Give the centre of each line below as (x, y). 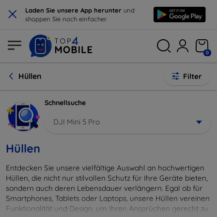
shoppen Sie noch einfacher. (66, 19)
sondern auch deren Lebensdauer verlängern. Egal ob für (104, 188)
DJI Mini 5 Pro (77, 122)
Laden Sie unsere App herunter (74, 10)
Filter (193, 76)
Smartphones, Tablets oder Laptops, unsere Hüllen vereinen (108, 198)
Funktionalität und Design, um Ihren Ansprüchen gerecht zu (107, 208)
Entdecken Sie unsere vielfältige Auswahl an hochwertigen (105, 168)
